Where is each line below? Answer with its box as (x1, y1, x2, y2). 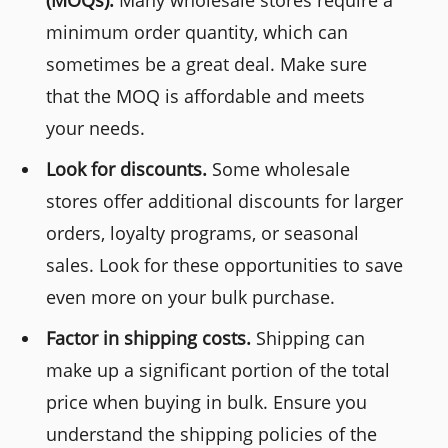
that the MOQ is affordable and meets (46, 83, 366, 108)
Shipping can (251, 325, 366, 350)
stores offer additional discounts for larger (46, 188, 404, 213)
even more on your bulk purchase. (46, 284, 336, 309)
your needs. (46, 115, 146, 140)
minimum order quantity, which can (46, 19, 349, 44)
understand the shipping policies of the (46, 421, 378, 446)
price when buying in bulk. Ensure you (46, 389, 368, 414)
